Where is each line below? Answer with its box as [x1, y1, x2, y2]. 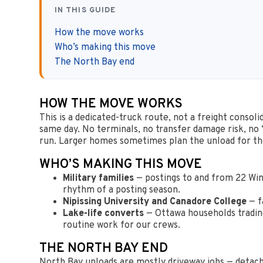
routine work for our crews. [63, 219, 181, 231]
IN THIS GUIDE [55, 5, 116, 15]
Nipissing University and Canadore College [63, 195, 247, 208]
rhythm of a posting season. [63, 184, 181, 196]
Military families [63, 172, 134, 184]
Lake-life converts [63, 207, 144, 220]
